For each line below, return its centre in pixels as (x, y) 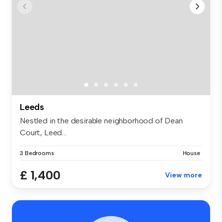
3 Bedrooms (37, 153)
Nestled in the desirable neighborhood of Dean (101, 120)
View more (184, 175)
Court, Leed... (43, 132)
